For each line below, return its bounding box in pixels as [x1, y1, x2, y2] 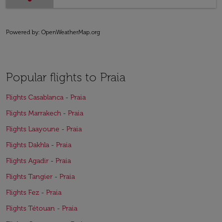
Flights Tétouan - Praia [6, 204, 77, 213]
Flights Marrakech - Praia [6, 109, 83, 117]
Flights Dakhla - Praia [6, 141, 71, 149]
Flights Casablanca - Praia [6, 93, 86, 102]
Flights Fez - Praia [6, 188, 61, 197]
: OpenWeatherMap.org [38, 29, 100, 36]
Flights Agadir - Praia [6, 157, 71, 165]
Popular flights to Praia [6, 70, 125, 84]
